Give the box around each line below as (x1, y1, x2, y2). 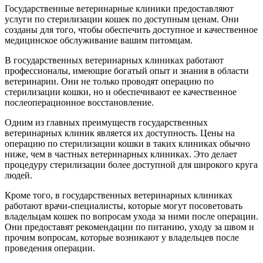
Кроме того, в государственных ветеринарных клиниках (5, 190, 232, 200)
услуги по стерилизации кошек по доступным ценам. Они (5, 14, 239, 24)
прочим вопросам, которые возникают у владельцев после (5, 232, 239, 242)
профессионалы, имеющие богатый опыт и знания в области (5, 65, 249, 76)
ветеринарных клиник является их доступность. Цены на (5, 127, 235, 138)
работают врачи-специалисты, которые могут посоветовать (5, 200, 242, 211)
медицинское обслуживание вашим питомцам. (5, 35, 193, 45)
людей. (5, 170, 32, 180)
